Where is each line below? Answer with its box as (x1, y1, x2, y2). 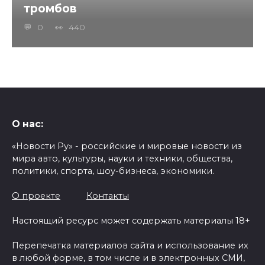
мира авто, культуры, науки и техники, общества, (12, 153, 232, 164)
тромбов (24, 1, 77, 16)
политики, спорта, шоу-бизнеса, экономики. (12, 165, 214, 176)
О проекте (12, 190, 60, 201)
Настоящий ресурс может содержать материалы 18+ (12, 215, 250, 226)
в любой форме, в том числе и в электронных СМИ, (12, 252, 245, 263)
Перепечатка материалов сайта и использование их (12, 240, 248, 251)
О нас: (12, 118, 43, 130)
